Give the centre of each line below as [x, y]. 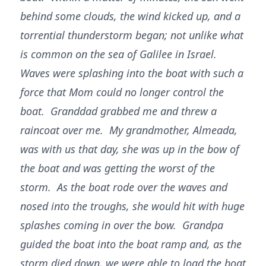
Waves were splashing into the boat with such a [132, 73]
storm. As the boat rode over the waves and [124, 187]
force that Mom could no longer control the [122, 92]
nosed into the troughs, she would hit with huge [132, 206]
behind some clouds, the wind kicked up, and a [130, 16]
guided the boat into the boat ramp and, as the [131, 244]
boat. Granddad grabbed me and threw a [118, 111]
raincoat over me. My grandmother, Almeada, [129, 130]
